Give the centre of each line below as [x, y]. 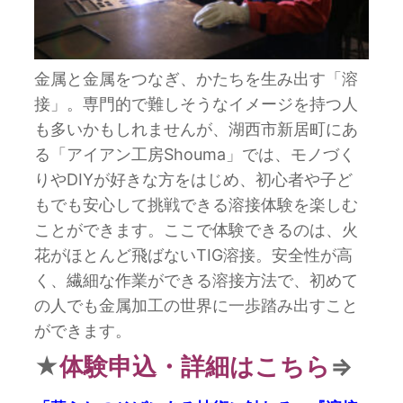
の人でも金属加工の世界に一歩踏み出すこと [197, 306]
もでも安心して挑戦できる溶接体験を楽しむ [197, 205]
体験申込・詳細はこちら [195, 367]
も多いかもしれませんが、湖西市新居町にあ [197, 130]
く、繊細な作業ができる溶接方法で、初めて [197, 281]
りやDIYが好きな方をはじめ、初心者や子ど [194, 180]
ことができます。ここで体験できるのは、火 [197, 230]
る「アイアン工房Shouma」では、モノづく [195, 155]
